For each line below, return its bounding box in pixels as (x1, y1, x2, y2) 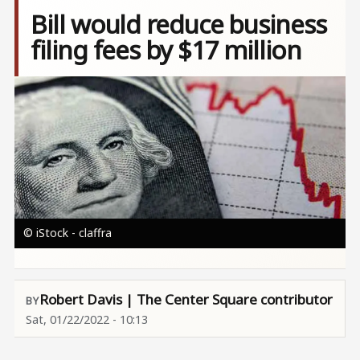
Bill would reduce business (31, 6, 326, 42)
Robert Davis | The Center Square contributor (39, 289, 333, 309)
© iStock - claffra (22, 224, 112, 240)
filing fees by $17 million (31, 32, 301, 67)
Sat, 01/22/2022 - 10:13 (25, 311, 148, 327)
